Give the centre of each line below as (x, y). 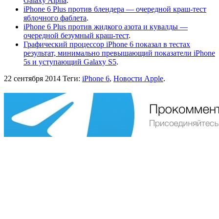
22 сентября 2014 (32, 78)
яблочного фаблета (55, 18)
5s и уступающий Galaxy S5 (70, 62)
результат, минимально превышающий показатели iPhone (119, 53)
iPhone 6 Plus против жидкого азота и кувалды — (106, 26)
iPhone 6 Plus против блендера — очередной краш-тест (115, 9)
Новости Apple (138, 78)
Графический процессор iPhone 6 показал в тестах (107, 44)
